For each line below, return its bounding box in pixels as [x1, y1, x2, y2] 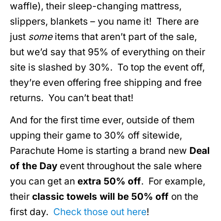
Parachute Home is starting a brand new [10, 145, 189, 157]
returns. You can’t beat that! [10, 92, 133, 104]
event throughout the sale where [57, 160, 202, 172]
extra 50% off [77, 176, 141, 187]
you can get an [10, 176, 77, 187]
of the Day [10, 160, 57, 172]
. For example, [141, 176, 205, 187]
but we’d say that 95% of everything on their [10, 46, 205, 58]
